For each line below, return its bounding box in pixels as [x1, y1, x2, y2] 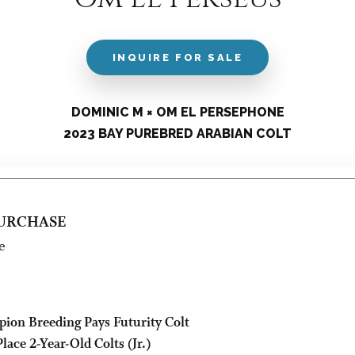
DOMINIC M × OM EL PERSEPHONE [71, 105, 284, 120]
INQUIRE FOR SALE [112, 52, 243, 63]
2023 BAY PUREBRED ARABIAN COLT [63, 126, 292, 142]
